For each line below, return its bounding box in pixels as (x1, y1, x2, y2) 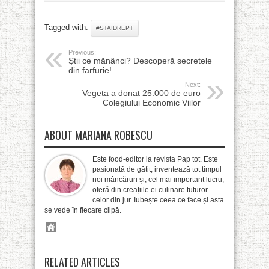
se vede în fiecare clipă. (44, 206, 121, 214)
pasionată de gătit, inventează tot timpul (92, 165, 222, 174)
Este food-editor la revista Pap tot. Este (92, 155, 218, 163)
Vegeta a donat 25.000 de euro (82, 88, 201, 98)
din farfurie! (68, 65, 112, 75)
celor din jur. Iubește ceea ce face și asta (92, 196, 224, 204)
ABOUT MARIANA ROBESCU (44, 127, 153, 143)
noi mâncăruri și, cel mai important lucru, (92, 175, 224, 184)
